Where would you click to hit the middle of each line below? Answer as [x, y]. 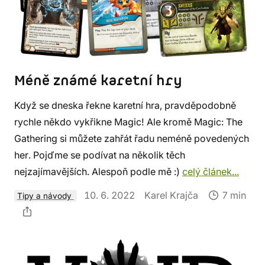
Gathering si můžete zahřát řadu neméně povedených [132, 138]
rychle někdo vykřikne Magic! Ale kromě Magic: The [128, 122]
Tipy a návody [45, 195]
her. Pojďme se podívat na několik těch [100, 155]
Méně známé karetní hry [98, 81]
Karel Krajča [171, 195]
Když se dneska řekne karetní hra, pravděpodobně [125, 105]
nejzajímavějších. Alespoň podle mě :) [98, 171]
